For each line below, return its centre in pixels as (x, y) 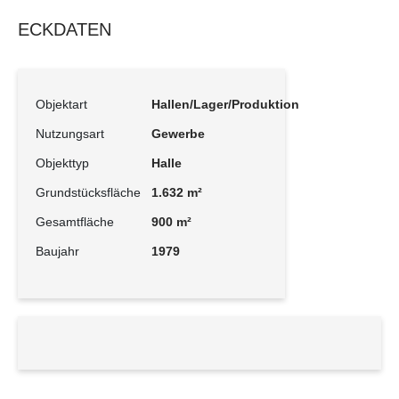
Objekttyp (62, 163)
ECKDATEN (65, 29)
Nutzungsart (70, 134)
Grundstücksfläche (88, 192)
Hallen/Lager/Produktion (225, 104)
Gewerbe (178, 134)
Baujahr (57, 251)
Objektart (61, 104)
